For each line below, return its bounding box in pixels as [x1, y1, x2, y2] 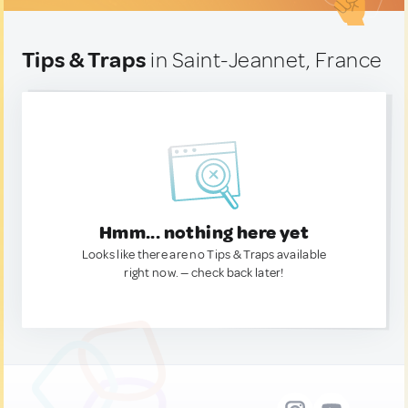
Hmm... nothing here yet [98, 221, 310, 244]
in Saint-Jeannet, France [146, 46, 382, 74]
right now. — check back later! [124, 265, 284, 280]
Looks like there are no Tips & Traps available [81, 247, 327, 262]
